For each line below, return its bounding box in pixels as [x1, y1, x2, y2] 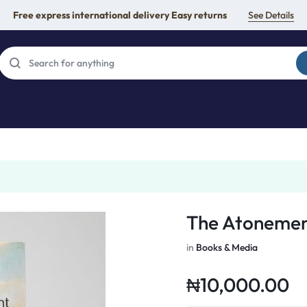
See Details [248, 8, 294, 21]
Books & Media [196, 241, 258, 254]
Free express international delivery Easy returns [13, 8, 227, 21]
